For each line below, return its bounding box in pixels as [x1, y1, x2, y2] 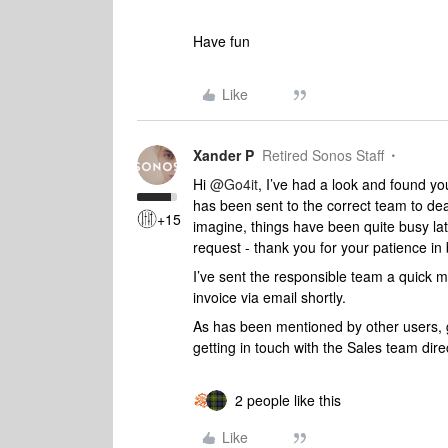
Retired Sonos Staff [262, 144, 384, 165]
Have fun [193, 30, 254, 51]
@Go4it [210, 173, 258, 194]
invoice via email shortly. [193, 286, 346, 307]
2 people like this [235, 389, 341, 410]
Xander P [193, 144, 254, 165]
